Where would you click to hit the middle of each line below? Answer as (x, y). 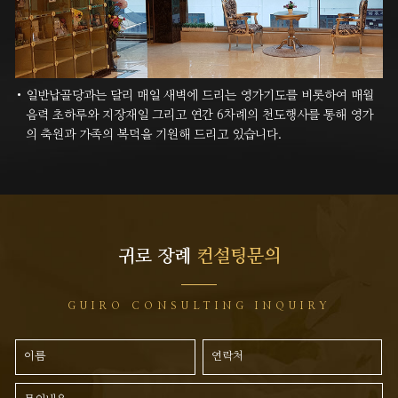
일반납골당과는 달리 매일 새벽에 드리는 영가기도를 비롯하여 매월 (200, 96)
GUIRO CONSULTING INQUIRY (199, 306)
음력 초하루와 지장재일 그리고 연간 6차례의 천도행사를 (173, 115)
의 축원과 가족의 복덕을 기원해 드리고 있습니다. (154, 135)
